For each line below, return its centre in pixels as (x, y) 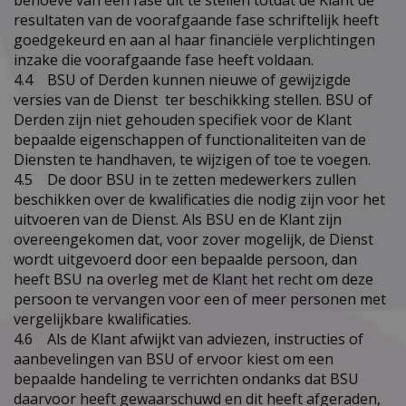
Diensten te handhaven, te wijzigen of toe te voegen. (192, 159)
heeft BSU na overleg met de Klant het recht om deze (193, 279)
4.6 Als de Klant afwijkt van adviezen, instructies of (188, 338)
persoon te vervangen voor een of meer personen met (200, 299)
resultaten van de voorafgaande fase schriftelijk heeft (196, 19)
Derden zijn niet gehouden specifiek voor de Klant (183, 119)
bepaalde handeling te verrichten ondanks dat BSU (186, 378)
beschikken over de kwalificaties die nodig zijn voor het (199, 199)
